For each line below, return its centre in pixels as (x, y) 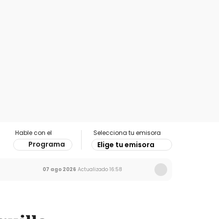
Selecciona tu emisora (127, 133)
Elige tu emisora (126, 145)
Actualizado (92, 169)
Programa (47, 144)
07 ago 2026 (59, 169)
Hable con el (33, 133)
